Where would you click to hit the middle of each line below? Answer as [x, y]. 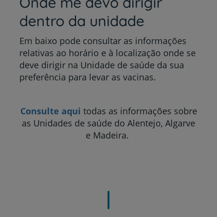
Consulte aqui [50, 111]
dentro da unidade [82, 21]
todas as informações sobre [140, 111]
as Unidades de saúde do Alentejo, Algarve [108, 123]
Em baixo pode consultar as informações [103, 40]
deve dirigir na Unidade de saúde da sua [102, 65]
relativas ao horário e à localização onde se [108, 53]
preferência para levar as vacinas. [88, 77]
